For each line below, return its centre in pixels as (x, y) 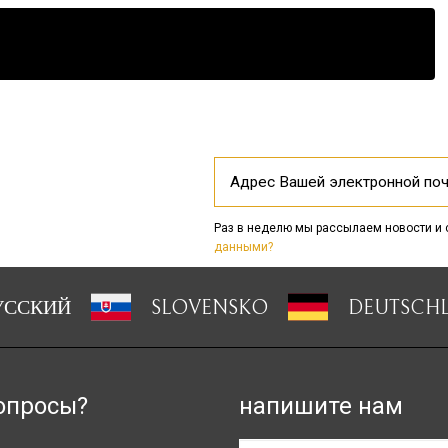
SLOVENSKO (209, 309)
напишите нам (320, 406)
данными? (243, 247)
